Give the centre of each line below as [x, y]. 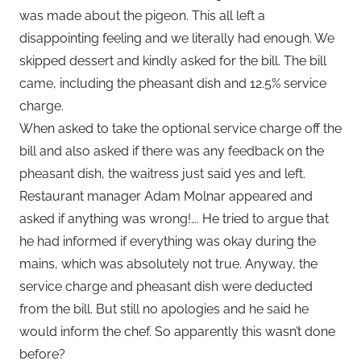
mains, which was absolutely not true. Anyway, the [168, 263]
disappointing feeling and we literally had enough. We [177, 38]
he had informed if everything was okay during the [168, 241]
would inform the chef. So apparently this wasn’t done [177, 331]
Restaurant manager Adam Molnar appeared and [166, 196]
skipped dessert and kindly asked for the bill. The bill [173, 60]
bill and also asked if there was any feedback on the [172, 151]
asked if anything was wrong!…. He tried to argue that [174, 218]
